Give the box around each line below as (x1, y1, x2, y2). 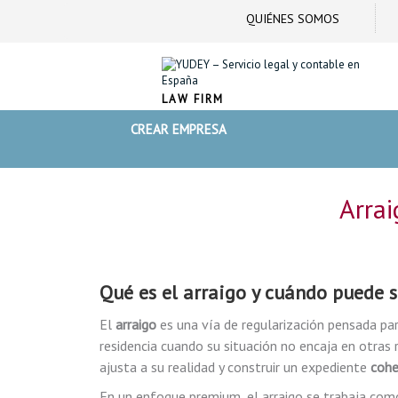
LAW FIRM (162, 92, 224, 107)
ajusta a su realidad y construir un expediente (99, 358, 370, 376)
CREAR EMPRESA (131, 121, 227, 138)
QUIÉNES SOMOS (246, 11, 339, 27)
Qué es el (99, 280, 183, 305)
